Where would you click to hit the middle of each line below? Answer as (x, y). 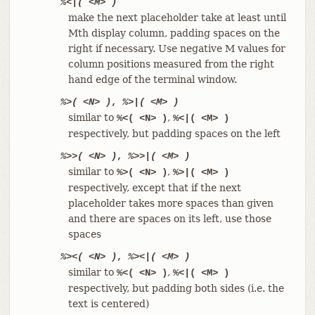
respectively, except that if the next (154, 187)
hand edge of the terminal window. (152, 79)
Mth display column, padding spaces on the (174, 33)
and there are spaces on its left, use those (169, 218)
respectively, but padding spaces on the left (174, 133)
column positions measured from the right (171, 64)
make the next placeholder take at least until (177, 17)
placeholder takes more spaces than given (171, 203)
